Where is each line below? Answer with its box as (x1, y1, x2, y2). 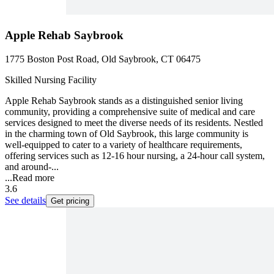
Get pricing (51, 196, 89, 206)
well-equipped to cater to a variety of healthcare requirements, (5, 139, 242, 150)
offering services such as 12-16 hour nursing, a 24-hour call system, (5, 150, 265, 161)
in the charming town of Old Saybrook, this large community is (5, 128, 248, 139)
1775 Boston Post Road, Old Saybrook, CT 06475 (5, 53, 201, 64)
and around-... (5, 161, 59, 172)
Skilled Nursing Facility (5, 74, 97, 85)
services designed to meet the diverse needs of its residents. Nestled (5, 117, 263, 128)
